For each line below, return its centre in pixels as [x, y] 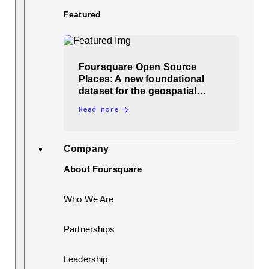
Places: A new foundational [142, 79]
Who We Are [89, 199]
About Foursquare [103, 169]
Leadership [86, 259]
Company [86, 148]
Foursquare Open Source [138, 67]
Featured [83, 14]
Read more [99, 109]
